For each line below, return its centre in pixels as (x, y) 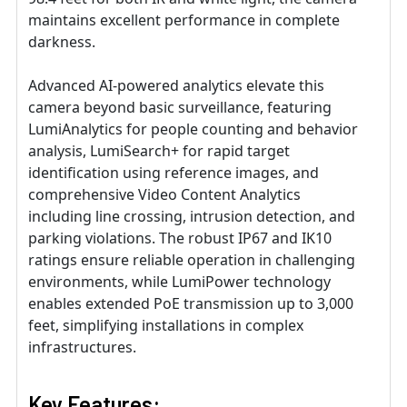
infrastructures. (82, 347)
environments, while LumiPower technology (179, 282)
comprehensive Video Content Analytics (164, 195)
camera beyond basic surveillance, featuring (180, 108)
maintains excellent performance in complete (184, 20)
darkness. (62, 42)
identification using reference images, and (174, 173)
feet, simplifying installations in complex (166, 326)
